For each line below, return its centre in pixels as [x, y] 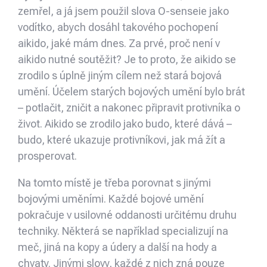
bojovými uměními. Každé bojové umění [111, 199]
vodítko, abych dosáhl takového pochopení [118, 27]
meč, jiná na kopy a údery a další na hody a [117, 247]
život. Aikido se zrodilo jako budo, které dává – [125, 124]
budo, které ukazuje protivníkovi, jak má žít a [122, 140]
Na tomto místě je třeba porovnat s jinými [114, 183]
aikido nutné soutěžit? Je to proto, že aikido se [127, 60]
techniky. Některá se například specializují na [123, 231]
